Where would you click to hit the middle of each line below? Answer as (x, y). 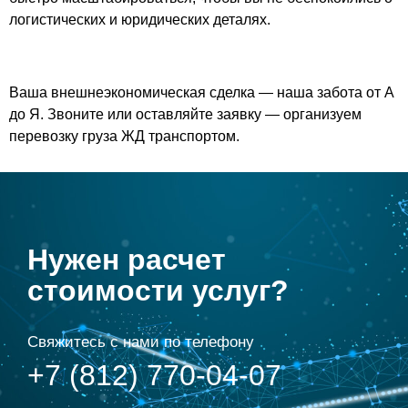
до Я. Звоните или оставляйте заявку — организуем (185, 114)
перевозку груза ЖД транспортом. (124, 136)
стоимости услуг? (158, 290)
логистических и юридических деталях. (140, 19)
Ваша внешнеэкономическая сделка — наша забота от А (202, 92)
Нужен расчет (127, 259)
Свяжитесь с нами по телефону (141, 342)
